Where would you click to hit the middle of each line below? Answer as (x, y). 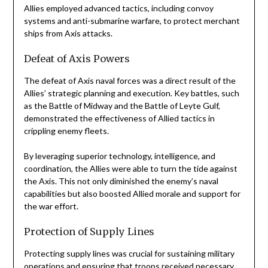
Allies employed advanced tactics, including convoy (118, 8)
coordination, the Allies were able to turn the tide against (130, 168)
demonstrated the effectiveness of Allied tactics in (119, 118)
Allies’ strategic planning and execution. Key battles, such (131, 93)
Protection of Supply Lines (89, 231)
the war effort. (51, 206)
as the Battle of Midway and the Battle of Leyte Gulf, (122, 105)
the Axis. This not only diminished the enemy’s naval (121, 181)
